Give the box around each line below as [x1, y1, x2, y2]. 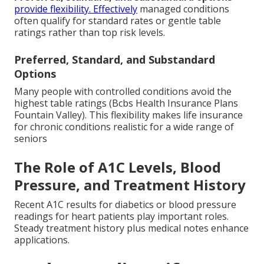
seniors [14, 131, 47, 145]
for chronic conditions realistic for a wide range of [14, 120, 234, 133]
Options [14, 66, 56, 81]
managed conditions [137, 2, 229, 15]
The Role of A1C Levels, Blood [14, 157, 221, 177]
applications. [14, 233, 70, 246]
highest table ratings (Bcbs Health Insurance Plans [14, 96, 238, 110]
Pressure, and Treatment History [14, 174, 246, 194]
